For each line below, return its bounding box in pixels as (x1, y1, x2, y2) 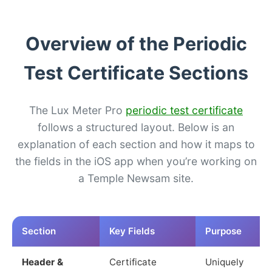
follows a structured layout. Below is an (38, 120, 234, 134)
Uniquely (205, 256, 243, 268)
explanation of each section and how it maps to (17, 137, 255, 151)
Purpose (205, 225, 242, 237)
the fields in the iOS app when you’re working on (15, 154, 257, 168)
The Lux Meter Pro (29, 103, 126, 117)
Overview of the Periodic (25, 32, 247, 55)
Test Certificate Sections (24, 61, 248, 84)
